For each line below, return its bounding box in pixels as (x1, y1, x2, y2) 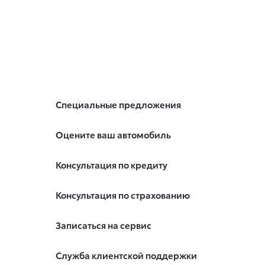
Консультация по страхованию (55, 188, 190, 202)
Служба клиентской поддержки (55, 248, 197, 262)
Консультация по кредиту (55, 158, 167, 172)
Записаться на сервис (55, 218, 151, 232)
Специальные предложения (55, 98, 181, 111)
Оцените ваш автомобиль (55, 128, 171, 141)
